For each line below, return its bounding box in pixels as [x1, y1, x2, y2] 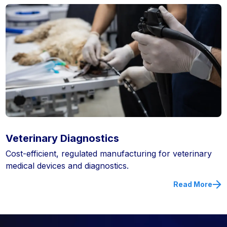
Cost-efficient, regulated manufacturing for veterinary [6, 148, 212, 159]
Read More [173, 180, 212, 188]
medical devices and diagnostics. [6, 161, 129, 171]
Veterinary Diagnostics [6, 132, 120, 144]
